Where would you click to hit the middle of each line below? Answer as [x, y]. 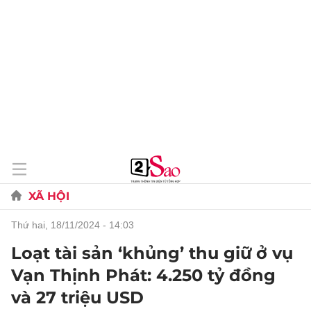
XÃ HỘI [49, 196]
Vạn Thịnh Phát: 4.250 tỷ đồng [143, 275]
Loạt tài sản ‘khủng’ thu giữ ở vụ [152, 253]
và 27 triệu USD [77, 297]
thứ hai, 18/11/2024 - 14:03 [76, 225]
